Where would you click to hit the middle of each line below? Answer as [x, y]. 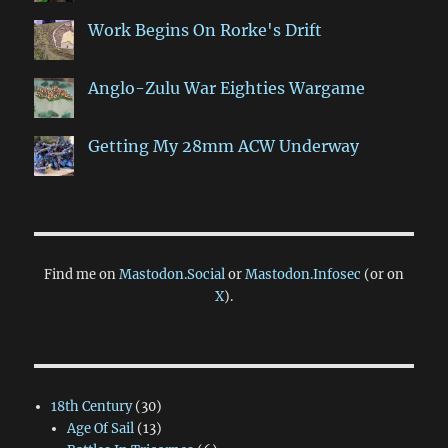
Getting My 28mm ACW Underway [224, 146]
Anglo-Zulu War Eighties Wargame [227, 88]
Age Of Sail [100, 428]
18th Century [91, 406]
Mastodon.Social [172, 274]
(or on [382, 274]
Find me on [81, 274]
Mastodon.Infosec [303, 274]
